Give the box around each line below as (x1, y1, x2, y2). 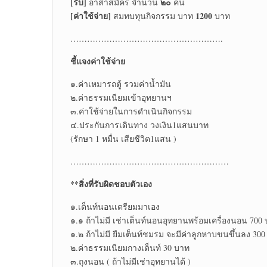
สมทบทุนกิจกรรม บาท (111, 10, 195, 22)
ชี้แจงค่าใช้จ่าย (70, 55, 125, 68)
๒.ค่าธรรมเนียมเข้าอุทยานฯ (70, 92, 172, 104)
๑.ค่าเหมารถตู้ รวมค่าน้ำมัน (70, 78, 171, 90)
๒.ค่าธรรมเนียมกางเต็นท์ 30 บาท (70, 242, 190, 254)
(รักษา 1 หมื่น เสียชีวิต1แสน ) (70, 133, 176, 145)
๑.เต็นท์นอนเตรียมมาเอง (70, 201, 160, 213)
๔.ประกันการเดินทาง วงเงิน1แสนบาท (70, 119, 209, 131)
